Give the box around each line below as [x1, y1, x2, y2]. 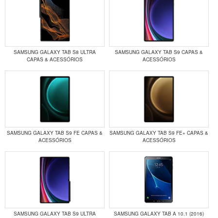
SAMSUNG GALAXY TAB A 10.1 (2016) [114, 210, 204, 217]
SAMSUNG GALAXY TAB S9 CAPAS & [115, 48, 203, 55]
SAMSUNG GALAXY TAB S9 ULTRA [14, 210, 96, 217]
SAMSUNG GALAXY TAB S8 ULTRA [14, 48, 96, 55]
